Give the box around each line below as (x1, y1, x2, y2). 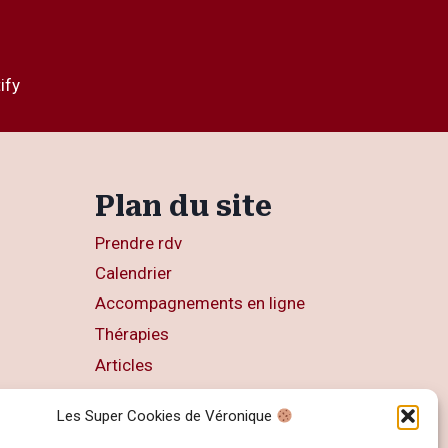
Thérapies (95, 324, 169, 345)
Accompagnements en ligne (95, 293, 305, 314)
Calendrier (95, 263, 172, 284)
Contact (95, 415, 155, 436)
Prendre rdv (95, 233, 182, 254)
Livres (95, 384, 140, 405)
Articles (95, 354, 153, 375)
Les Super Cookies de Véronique (56, 407, 276, 425)
